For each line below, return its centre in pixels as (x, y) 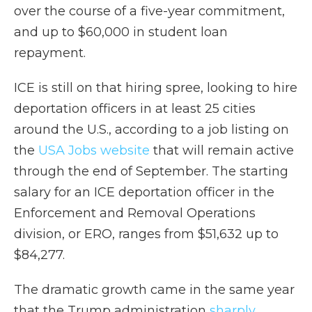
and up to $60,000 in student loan (121, 32)
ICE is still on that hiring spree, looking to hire (156, 88)
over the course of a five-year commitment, (149, 11)
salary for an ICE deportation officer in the (144, 192)
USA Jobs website (92, 150)
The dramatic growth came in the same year (154, 290)
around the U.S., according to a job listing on (151, 130)
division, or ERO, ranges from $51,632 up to (146, 234)
